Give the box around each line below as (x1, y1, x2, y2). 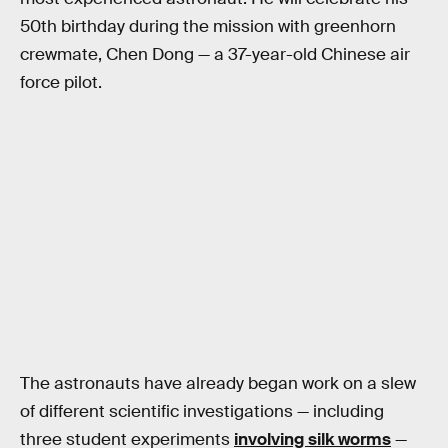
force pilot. (20, 72, 102, 94)
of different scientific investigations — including (20, 400, 384, 422)
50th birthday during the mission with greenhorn (20, 16, 396, 38)
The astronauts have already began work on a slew (20, 372, 416, 394)
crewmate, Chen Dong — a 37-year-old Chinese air (20, 44, 410, 66)
